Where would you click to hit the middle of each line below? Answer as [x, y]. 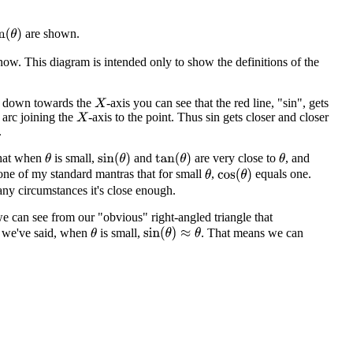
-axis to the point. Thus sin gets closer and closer [208, 117]
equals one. [281, 174]
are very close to [236, 158]
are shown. [51, 34]
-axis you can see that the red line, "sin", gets [217, 103]
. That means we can [253, 232]
